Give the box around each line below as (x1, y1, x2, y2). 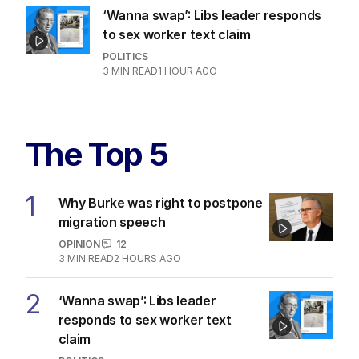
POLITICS (103, 50, 148, 63)
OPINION (58, 237, 100, 250)
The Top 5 (26, 134, 168, 174)
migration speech (58, 213, 166, 230)
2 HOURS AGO (113, 252, 181, 264)
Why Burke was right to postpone (58, 194, 263, 211)
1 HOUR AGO (158, 64, 217, 77)
